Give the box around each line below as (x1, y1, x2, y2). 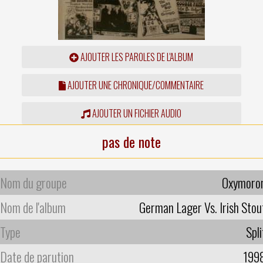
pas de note (102, 130, 161, 152)
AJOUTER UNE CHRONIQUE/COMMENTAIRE (66, 77, 204, 92)
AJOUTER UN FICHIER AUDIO (90, 106, 182, 120)
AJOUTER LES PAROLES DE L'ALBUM (79, 49, 194, 64)
